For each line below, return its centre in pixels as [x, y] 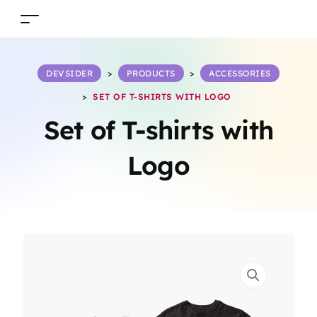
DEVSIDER [70, 73]
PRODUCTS [151, 73]
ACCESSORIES [240, 73]
